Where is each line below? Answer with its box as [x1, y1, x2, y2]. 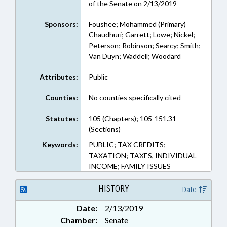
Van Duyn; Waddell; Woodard [88, 52, 181, 60]
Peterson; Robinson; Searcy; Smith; [88, 41, 201, 50]
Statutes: [45, 114, 78, 123]
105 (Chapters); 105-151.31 [88, 114, 176, 123]
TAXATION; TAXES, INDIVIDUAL [88, 151, 197, 160]
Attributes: [39, 72, 78, 81]
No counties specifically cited [88, 93, 181, 102]
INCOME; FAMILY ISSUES [88, 162, 171, 170]
